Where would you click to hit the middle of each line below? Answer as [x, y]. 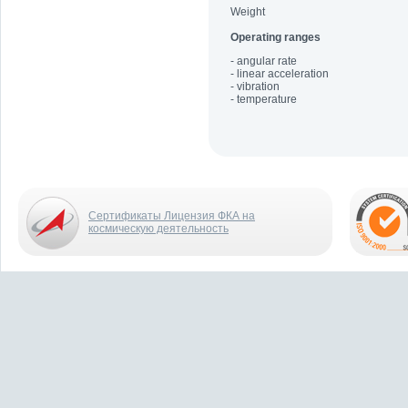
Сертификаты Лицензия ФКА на [172, 216]
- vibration [255, 87]
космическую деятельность [158, 229]
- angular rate [264, 61]
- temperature [264, 99]
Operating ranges [275, 37]
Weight [248, 12]
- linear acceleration [280, 74]
